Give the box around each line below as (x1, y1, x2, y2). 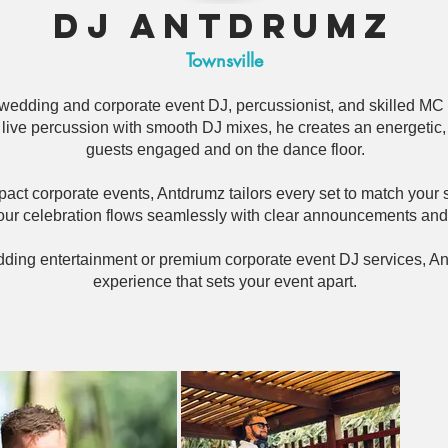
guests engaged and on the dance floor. (85, 141, 365, 158)
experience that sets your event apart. (93, 273, 357, 290)
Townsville (185, 48, 263, 72)
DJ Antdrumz (53, 4, 395, 47)
